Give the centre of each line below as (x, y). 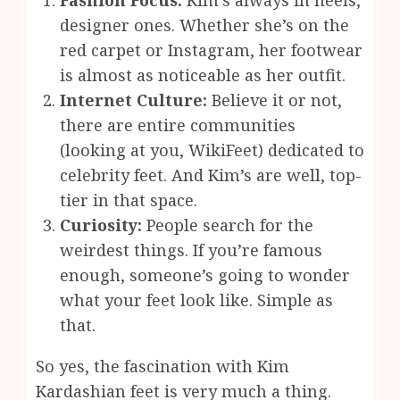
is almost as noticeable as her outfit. (203, 75)
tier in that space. (129, 200)
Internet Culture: (133, 100)
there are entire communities (178, 125)
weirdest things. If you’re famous (191, 250)
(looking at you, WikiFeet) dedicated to (212, 150)
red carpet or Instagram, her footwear (211, 50)
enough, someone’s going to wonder (205, 275)
